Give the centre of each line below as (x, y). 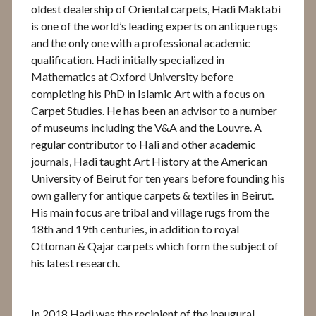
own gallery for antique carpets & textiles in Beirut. (152, 195)
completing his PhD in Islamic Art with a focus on (148, 93)
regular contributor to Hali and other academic (144, 144)
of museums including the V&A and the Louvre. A (146, 127)
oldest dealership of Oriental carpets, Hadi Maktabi (156, 8)
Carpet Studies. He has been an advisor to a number (154, 110)
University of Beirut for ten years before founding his (158, 178)
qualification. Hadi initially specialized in (128, 59)
